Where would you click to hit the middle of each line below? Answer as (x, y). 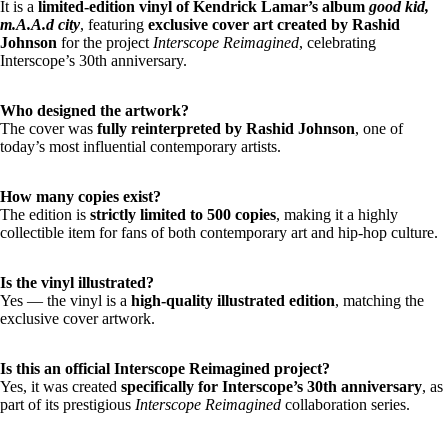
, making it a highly (337, 214)
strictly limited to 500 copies (183, 214)
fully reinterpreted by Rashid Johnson (226, 128)
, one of (379, 128)
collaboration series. (345, 404)
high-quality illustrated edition (233, 300)
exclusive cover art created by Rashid (274, 24)
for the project (105, 42)
